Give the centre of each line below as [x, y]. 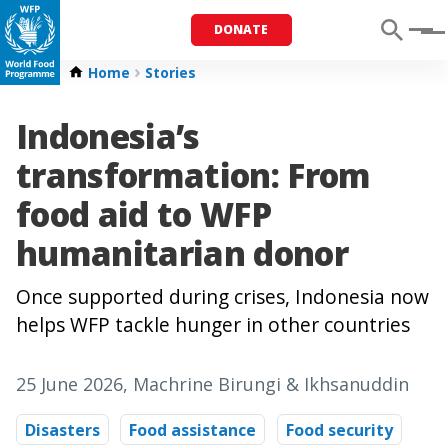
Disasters [62, 429]
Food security [339, 429]
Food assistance [193, 429]
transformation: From [193, 175]
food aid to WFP [144, 214]
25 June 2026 [69, 384]
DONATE [241, 29]
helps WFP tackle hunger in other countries [213, 325]
